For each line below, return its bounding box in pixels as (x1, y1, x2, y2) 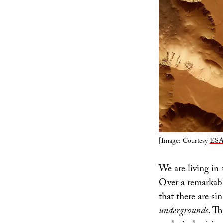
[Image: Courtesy (158, 136, 210, 148)
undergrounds (158, 203, 208, 220)
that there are (158, 189, 211, 206)
